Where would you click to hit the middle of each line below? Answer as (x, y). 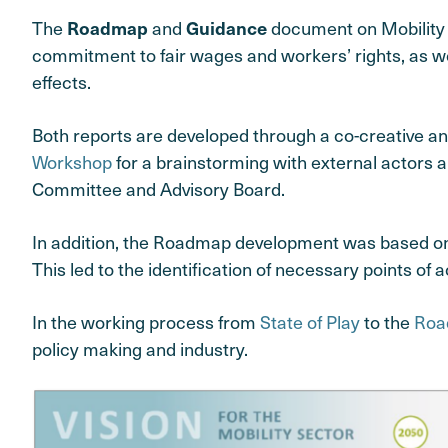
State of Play (310, 322)
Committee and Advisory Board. (158, 188)
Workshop (72, 161)
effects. (61, 81)
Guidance (226, 27)
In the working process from (146, 322)
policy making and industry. (140, 349)
